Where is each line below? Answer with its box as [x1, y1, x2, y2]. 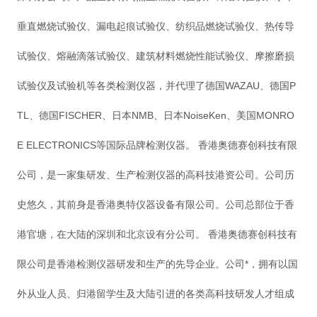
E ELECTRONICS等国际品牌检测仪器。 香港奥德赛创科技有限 [16, 139, 297, 151]
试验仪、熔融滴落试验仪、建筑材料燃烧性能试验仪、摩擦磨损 [16, 50, 294, 62]
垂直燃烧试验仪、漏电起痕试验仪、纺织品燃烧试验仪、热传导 [16, 21, 294, 33]
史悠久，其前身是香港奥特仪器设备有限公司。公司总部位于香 [16, 199, 294, 211]
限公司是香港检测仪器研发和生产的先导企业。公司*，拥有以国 [16, 258, 298, 270]
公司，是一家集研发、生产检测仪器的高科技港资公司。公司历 [16, 169, 294, 181]
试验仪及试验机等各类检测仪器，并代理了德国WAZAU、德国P [16, 80, 296, 92]
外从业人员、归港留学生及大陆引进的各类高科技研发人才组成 [16, 288, 294, 300]
